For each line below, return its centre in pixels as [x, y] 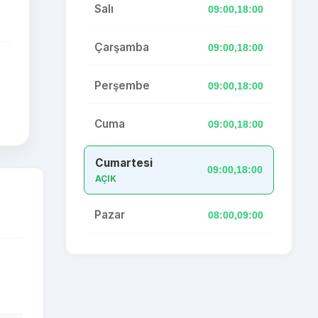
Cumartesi [124, 163]
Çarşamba [122, 47]
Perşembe [122, 86]
